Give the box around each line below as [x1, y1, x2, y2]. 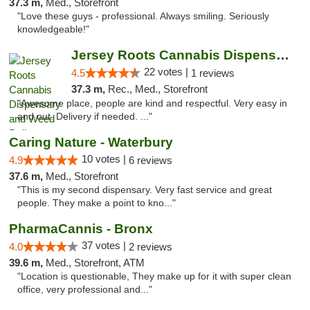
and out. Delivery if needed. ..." [17, 111, 152, 122]
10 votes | [82, 153, 129, 165]
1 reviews [190, 67, 235, 79]
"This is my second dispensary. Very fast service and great [17, 185, 272, 195]
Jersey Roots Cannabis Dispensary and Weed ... [275, 48, 289, 62]
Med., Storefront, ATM [46, 257, 145, 268]
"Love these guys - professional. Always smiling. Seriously [17, 11, 269, 21]
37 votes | [82, 239, 129, 251]
